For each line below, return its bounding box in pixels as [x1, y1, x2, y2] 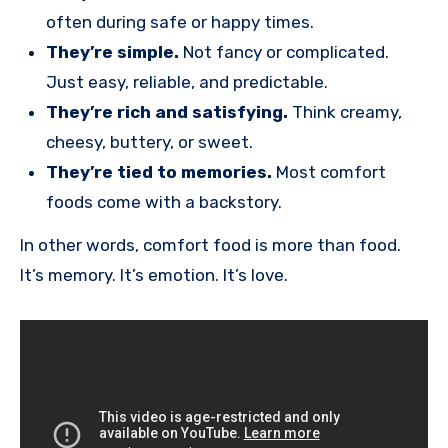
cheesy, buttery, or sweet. [45, 132, 253, 153]
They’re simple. [45, 42, 179, 63]
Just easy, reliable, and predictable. [45, 72, 328, 93]
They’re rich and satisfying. [45, 102, 288, 123]
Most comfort [271, 162, 386, 183]
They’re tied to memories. [45, 162, 272, 183]
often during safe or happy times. [45, 12, 314, 33]
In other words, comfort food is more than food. [20, 234, 401, 255]
